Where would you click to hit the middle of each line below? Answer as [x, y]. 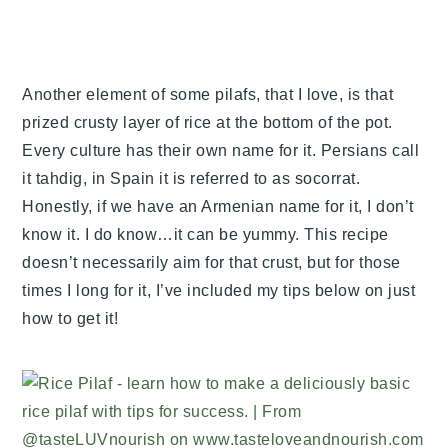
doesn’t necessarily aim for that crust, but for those [211, 263]
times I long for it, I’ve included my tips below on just [219, 291]
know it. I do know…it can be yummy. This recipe [205, 235]
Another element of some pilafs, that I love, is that [208, 95]
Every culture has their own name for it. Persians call [221, 151]
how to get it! [70, 319]
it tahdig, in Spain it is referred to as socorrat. [191, 179]
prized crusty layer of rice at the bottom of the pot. [207, 123]
